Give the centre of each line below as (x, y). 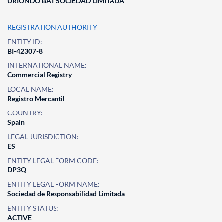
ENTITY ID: (25, 41)
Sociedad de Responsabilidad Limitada (66, 194)
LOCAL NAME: (30, 89)
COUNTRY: (25, 113)
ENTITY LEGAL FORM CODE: (53, 160)
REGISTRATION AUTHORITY (52, 27)
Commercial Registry (40, 75)
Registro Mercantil (36, 98)
